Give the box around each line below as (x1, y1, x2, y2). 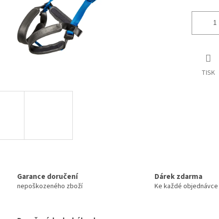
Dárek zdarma (154, 171, 202, 182)
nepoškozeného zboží (17, 181, 83, 192)
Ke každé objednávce (154, 181, 218, 192)
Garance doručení (17, 171, 78, 182)
